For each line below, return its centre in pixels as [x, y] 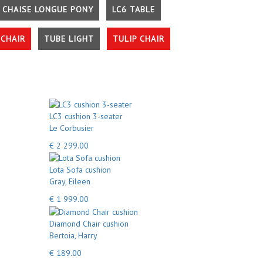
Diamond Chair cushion [89, 223]
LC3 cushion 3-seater [86, 116]
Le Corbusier [71, 128]
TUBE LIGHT [69, 39]
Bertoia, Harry [73, 235]
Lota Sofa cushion [80, 170]
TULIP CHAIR [139, 39]
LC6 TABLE [134, 9]
